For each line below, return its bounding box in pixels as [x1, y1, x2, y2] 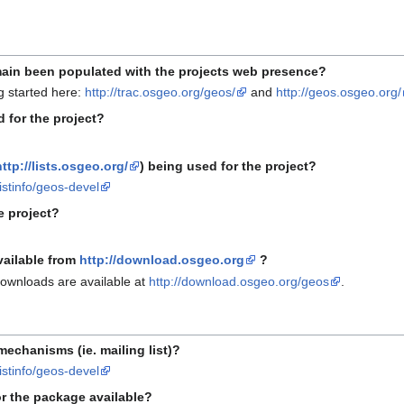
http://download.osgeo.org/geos [149, 273, 330, 289]
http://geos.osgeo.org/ [276, 85, 402, 100]
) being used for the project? [140, 158, 317, 173]
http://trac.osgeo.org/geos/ [85, 85, 236, 100]
